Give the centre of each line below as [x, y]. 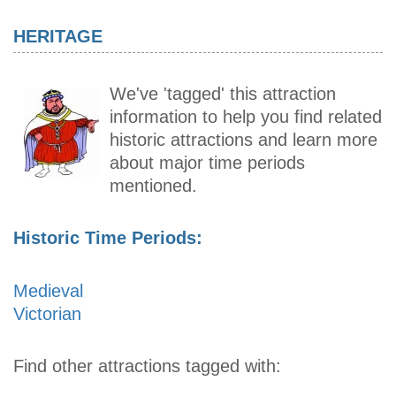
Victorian [47, 313]
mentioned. [153, 186]
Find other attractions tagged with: [147, 366]
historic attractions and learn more [244, 140]
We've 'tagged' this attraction [223, 94]
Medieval [48, 290]
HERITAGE [58, 36]
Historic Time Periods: [108, 238]
